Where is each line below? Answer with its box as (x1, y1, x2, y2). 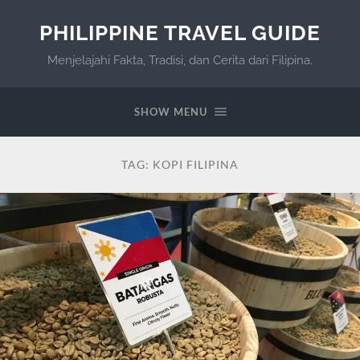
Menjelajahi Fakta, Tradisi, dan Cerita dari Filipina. (47, 53, 313, 67)
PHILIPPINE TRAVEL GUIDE (39, 20, 321, 45)
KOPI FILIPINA (153, 157, 239, 171)
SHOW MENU (133, 105, 207, 118)
